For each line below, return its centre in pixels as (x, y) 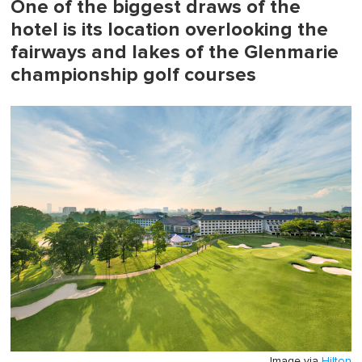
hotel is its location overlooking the (169, 30)
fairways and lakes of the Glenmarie (175, 53)
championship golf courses (133, 75)
